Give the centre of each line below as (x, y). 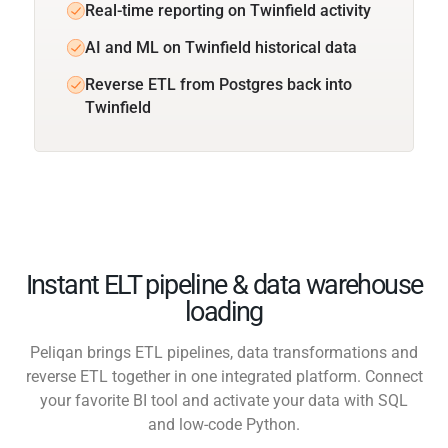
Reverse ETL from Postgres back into (218, 84)
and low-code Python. (224, 424)
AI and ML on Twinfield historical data (221, 47)
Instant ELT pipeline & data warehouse (224, 284)
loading (224, 311)
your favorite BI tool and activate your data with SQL (224, 400)
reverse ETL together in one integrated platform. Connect (224, 376)
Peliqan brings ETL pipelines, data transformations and (224, 352)
